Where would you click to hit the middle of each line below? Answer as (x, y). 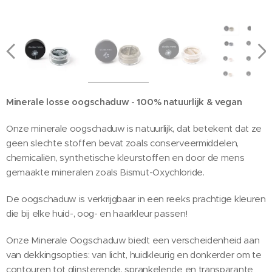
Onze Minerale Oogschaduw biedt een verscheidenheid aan (133, 240)
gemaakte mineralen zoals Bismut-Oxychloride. (105, 172)
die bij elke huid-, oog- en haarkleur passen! (97, 213)
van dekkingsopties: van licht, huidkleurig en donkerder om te (134, 254)
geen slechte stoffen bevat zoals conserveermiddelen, (123, 143)
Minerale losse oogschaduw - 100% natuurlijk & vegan (124, 101)
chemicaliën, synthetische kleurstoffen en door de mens (125, 157)
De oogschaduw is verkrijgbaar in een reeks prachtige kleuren (136, 199)
